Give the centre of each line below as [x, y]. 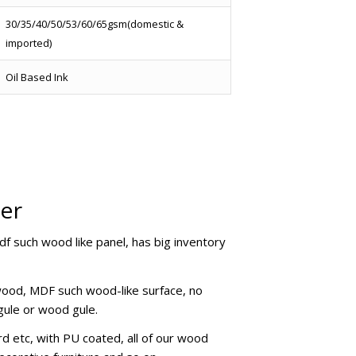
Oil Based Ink [37, 77]
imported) [28, 43]
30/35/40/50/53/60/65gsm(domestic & [94, 23]
